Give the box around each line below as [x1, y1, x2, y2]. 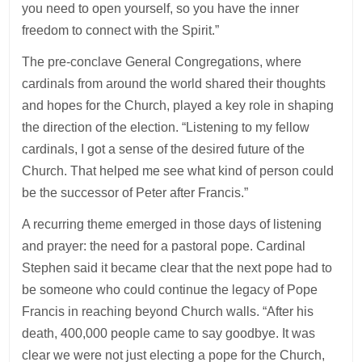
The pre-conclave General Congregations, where [22, 54, 302, 69]
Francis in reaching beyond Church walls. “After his [22, 304, 314, 318]
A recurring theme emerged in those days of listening [22, 217, 322, 231]
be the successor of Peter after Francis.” [22, 185, 249, 200]
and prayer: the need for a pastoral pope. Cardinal [22, 238, 306, 253]
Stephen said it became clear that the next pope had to [22, 260, 333, 275]
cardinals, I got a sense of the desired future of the [22, 141, 305, 156]
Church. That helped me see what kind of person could [22, 163, 335, 178]
